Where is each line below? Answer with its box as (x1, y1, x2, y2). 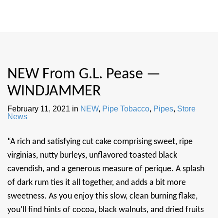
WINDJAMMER (7, 83, 101, 99)
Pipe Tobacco (102, 104, 149, 113)
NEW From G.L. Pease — (7, 66, 161, 82)
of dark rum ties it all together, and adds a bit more (7, 178, 186, 187)
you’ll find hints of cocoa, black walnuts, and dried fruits (7, 205, 204, 215)
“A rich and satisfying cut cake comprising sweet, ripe (7, 137, 193, 146)
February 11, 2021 (7, 104, 70, 113)
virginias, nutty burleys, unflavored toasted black (7, 150, 177, 160)
